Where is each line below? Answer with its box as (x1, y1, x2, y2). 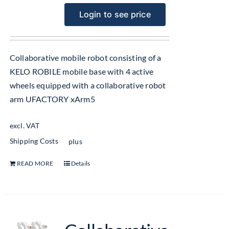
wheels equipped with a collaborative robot (9, 80, 166, 90)
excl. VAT (9, 121, 40, 130)
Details (71, 159, 90, 167)
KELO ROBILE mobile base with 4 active (9, 66, 154, 76)
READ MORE (16, 159, 54, 167)
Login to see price (79, 9, 151, 19)
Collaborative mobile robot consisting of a (9, 53, 162, 62)
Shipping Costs (9, 136, 58, 146)
